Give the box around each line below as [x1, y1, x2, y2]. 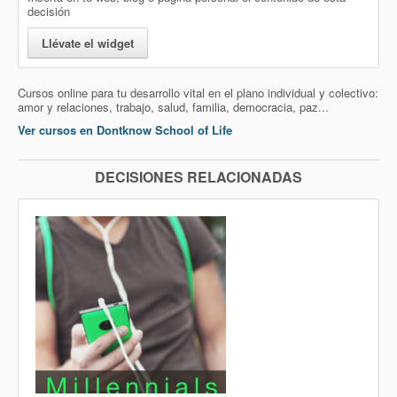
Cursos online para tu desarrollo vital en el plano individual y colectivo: [18, 84, 378, 101]
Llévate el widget [42, 35, 134, 51]
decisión [27, 3, 70, 19]
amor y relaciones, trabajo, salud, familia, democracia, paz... [18, 98, 329, 115]
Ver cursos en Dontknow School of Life [18, 121, 232, 138]
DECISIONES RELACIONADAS [95, 167, 302, 187]
